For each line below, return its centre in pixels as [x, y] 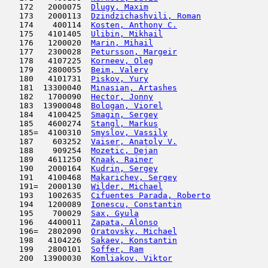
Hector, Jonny [122, 97]
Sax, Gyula [115, 213]
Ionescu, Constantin [136, 204]
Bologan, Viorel [127, 106]
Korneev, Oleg [122, 61]
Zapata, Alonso [124, 222]
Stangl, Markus [124, 124]
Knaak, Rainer [122, 159]
